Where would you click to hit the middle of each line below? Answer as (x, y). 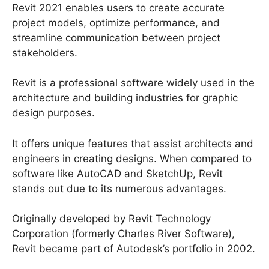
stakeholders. (45, 53)
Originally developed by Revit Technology (111, 219)
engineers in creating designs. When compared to (132, 158)
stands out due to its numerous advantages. (119, 188)
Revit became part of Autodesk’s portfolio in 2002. (134, 249)
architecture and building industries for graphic (125, 98)
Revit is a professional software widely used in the (133, 83)
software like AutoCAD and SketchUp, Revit (117, 173)
